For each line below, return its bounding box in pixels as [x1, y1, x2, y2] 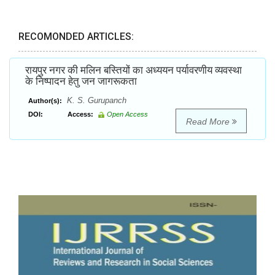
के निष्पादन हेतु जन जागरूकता [25, 75, 137, 88]
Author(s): [28, 97, 62, 105]
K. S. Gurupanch [64, 96, 126, 106]
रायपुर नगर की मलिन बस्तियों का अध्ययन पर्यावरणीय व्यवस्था [25, 64, 242, 77]
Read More [185, 117, 232, 127]
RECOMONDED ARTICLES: [18, 31, 134, 43]
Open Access [107, 110, 148, 118]
